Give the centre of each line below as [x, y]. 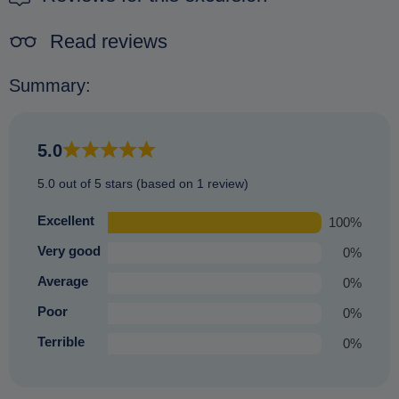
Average [63, 281]
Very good [69, 251]
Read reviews [109, 42]
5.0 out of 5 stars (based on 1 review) [143, 184]
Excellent [66, 221]
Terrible [61, 342]
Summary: [50, 86]
